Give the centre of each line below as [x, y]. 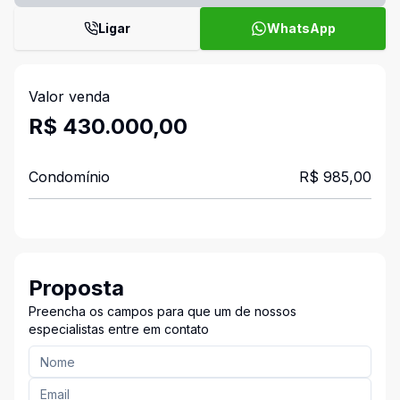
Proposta [76, 288]
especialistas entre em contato [119, 329]
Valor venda [69, 96]
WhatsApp [301, 28]
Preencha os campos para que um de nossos [162, 311]
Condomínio [69, 177]
